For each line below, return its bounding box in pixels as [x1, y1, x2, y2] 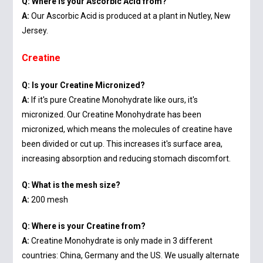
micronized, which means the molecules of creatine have [22, 124, 233, 134]
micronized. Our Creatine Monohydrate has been [22, 110, 202, 120]
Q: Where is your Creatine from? [22, 221, 146, 231]
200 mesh [29, 195, 69, 205]
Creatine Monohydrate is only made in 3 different [29, 236, 213, 246]
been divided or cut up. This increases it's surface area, [22, 139, 223, 149]
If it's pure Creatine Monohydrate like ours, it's [29, 95, 198, 105]
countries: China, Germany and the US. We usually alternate [22, 251, 240, 261]
